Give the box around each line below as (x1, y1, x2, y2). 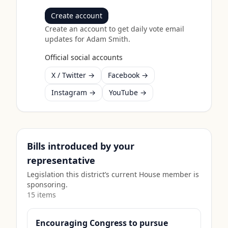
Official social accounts (45, 52, 123, 62)
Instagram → (51, 88, 96, 97)
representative (27, 154, 95, 166)
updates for (45, 34, 87, 44)
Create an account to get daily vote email (45, 24, 185, 34)
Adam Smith (87, 34, 129, 44)
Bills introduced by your (27, 140, 134, 152)
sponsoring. (27, 180, 68, 189)
